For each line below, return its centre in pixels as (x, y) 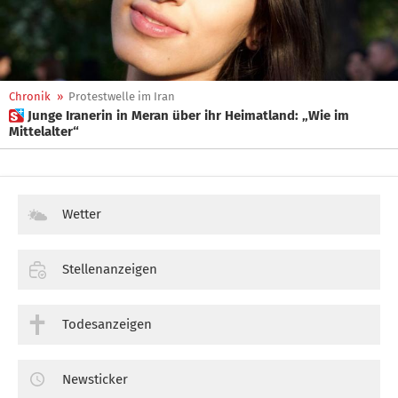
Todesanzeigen (107, 324)
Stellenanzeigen (110, 269)
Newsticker (95, 379)
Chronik (30, 96)
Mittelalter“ (44, 131)
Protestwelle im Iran (122, 96)
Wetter (82, 214)
